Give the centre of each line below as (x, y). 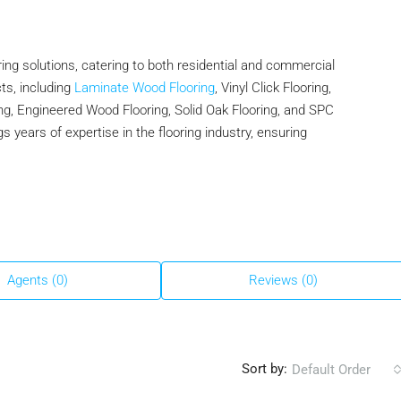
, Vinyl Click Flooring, (273, 88)
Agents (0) (38, 280)
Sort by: (264, 369)
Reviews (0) (284, 280)
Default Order (331, 369)
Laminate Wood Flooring (145, 88)
